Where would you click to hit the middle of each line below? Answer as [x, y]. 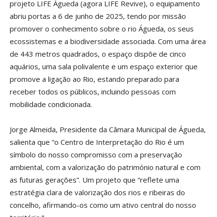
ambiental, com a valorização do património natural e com [105, 167]
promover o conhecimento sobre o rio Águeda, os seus [102, 28]
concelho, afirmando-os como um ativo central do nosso [103, 205]
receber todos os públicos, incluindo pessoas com [93, 91]
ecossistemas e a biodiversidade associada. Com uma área [108, 41]
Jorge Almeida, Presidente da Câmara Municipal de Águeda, [108, 129]
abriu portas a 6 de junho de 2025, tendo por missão [98, 16]
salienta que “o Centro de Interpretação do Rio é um [97, 142]
